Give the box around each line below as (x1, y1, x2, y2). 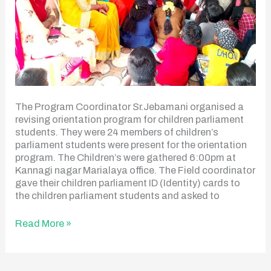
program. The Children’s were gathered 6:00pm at (15, 152, 237, 163)
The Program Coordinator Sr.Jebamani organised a (15, 102, 244, 113)
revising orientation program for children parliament (15, 114, 244, 125)
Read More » (15, 218, 72, 229)
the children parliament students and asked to (15, 191, 220, 201)
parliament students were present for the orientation (15, 140, 247, 151)
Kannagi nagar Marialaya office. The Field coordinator (15, 165, 256, 176)
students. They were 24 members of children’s (15, 127, 219, 138)
